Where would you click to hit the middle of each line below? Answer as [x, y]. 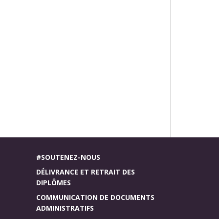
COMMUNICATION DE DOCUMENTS [95, 197]
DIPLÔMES [53, 182]
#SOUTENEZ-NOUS [68, 157]
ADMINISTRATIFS [65, 208]
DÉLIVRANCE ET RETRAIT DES [85, 172]
